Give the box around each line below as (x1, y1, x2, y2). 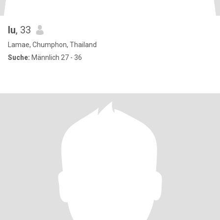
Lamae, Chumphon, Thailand (8, 41, 97, 49)
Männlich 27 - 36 (30, 54, 82, 61)
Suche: (8, 54, 30, 61)
